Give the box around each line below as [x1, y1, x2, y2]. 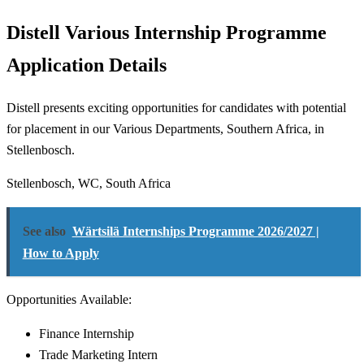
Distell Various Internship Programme [6, 22, 327, 44]
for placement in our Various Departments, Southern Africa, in [6, 121, 324, 136]
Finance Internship [39, 326, 134, 340]
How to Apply [22, 245, 99, 260]
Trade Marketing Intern [39, 347, 158, 362]
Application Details [6, 54, 167, 76]
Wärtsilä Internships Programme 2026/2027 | [71, 223, 319, 238]
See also [22, 223, 66, 238]
